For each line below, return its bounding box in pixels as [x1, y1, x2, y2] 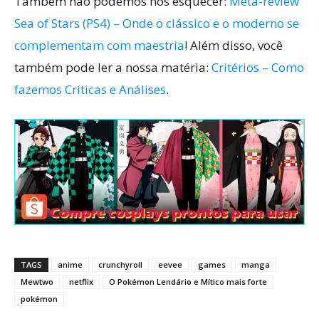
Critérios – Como [211, 58, 304, 75]
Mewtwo [21, 276, 53, 288]
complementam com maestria [14, 36, 184, 53]
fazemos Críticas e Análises [14, 80, 166, 98]
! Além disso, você [184, 36, 283, 53]
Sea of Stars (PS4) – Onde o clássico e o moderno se [14, 14, 299, 31]
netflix [69, 276, 93, 288]
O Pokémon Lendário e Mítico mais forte [109, 276, 267, 288]
